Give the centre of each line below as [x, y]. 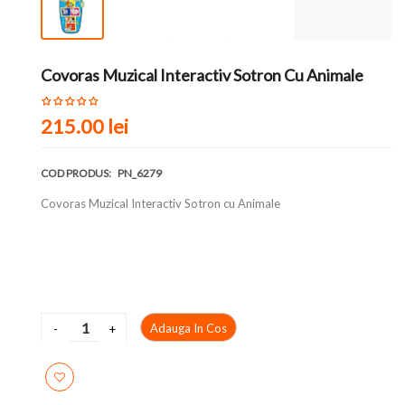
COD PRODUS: [77, 173]
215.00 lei [85, 126]
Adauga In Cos [188, 328]
